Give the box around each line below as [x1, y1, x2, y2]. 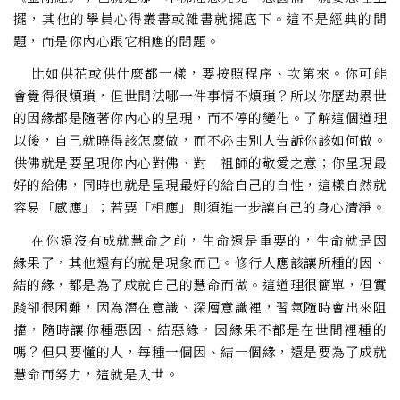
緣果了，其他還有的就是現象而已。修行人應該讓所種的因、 [13, 252, 387, 271]
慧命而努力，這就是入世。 [13, 363, 179, 383]
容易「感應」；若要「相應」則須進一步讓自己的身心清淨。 [13, 197, 386, 217]
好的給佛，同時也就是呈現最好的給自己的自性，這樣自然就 [13, 175, 387, 195]
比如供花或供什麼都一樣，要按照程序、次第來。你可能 [13, 63, 387, 83]
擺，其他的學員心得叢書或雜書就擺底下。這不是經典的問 [13, 9, 387, 29]
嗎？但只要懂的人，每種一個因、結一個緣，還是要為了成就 [13, 341, 387, 361]
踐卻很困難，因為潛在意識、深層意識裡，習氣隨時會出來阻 [13, 296, 387, 316]
